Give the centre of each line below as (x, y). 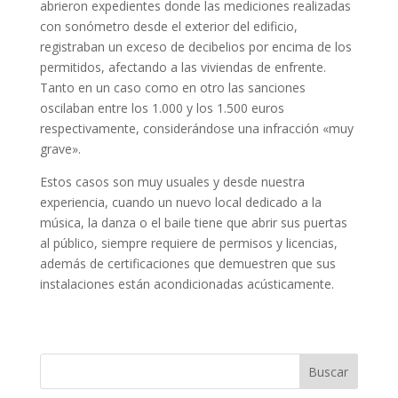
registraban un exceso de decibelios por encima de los (195, 46)
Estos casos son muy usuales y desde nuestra (172, 181)
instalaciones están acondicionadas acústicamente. (187, 283)
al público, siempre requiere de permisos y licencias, (188, 243)
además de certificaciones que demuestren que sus (187, 263)
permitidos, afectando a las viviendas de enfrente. (183, 67)
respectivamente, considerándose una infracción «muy (196, 128)
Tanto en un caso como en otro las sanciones (172, 87)
